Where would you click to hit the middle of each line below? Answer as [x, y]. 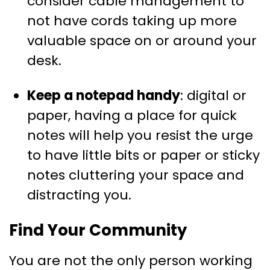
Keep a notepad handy [104, 96]
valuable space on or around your [142, 41]
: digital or [213, 96]
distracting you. [79, 195]
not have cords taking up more [132, 21]
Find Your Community [98, 231]
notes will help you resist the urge [140, 136]
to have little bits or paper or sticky [143, 155]
